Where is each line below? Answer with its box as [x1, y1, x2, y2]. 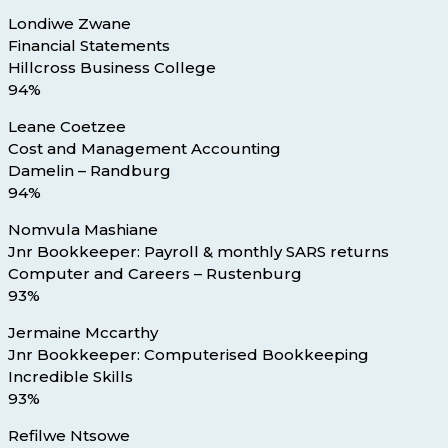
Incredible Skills [8, 367, 133, 387]
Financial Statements [8, 36, 170, 56]
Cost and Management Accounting [8, 139, 281, 159]
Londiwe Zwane [8, 14, 131, 34]
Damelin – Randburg [8, 161, 171, 181]
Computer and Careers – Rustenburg [8, 264, 302, 284]
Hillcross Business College [8, 58, 216, 78]
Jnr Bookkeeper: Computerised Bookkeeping [8, 345, 369, 365]
